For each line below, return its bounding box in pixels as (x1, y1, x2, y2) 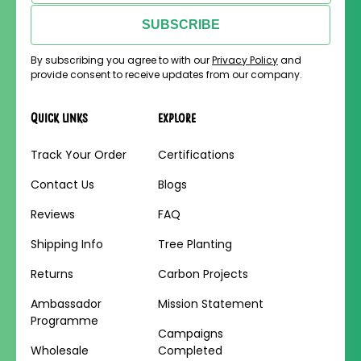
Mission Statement (158, 296, 263, 312)
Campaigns (158, 326, 223, 342)
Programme (31, 313, 98, 329)
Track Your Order (31, 147, 127, 163)
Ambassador (31, 296, 102, 312)
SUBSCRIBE (141, 18, 220, 31)
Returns (31, 266, 73, 282)
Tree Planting (158, 236, 232, 252)
